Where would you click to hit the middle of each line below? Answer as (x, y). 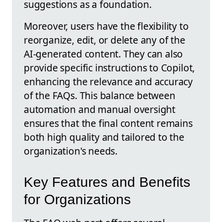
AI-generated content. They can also (104, 54)
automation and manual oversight (100, 110)
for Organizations (77, 199)
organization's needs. (71, 151)
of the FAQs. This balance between (100, 96)
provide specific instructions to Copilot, (110, 68)
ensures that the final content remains (108, 123)
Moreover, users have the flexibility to (106, 26)
